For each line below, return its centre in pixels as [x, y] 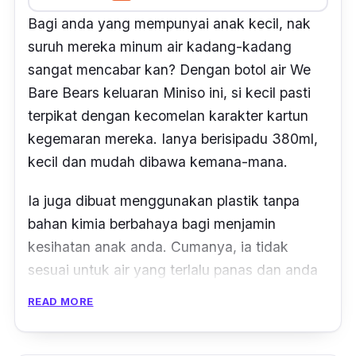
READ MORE [61, 301]
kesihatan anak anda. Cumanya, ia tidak [158, 246]
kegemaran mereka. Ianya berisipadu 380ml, [173, 138]
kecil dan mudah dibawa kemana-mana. [160, 161]
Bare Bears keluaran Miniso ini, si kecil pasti [169, 92]
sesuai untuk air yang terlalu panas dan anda [173, 269]
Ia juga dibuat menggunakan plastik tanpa [164, 200]
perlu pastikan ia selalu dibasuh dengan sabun [177, 292]
